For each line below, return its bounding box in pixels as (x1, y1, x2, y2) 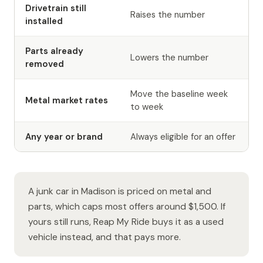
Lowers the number (130, 51, 208, 63)
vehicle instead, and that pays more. (28, 231, 181, 243)
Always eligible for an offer (130, 130, 235, 143)
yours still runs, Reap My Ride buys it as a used (28, 215, 224, 228)
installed (25, 15, 63, 27)
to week (130, 100, 163, 113)
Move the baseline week (130, 87, 228, 100)
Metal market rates (25, 94, 108, 106)
